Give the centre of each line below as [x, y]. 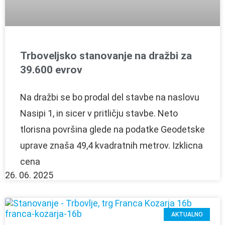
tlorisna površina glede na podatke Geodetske [113, 129]
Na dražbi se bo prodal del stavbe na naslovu [110, 97]
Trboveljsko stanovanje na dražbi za [106, 55]
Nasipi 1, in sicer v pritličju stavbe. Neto [99, 113]
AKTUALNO [187, 215]
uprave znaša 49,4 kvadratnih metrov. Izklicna [111, 145]
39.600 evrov [51, 70]
